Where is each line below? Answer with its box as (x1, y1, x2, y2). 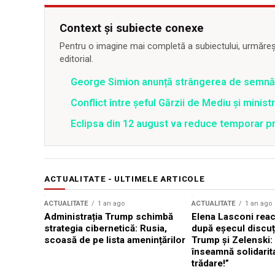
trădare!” (192, 258, 229, 269)
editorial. (60, 53, 93, 65)
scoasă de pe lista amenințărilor (44, 234, 185, 246)
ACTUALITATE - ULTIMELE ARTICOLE (44, 174, 205, 184)
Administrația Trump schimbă (44, 211, 173, 223)
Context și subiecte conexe (60, 21, 204, 35)
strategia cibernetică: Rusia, (44, 223, 167, 234)
